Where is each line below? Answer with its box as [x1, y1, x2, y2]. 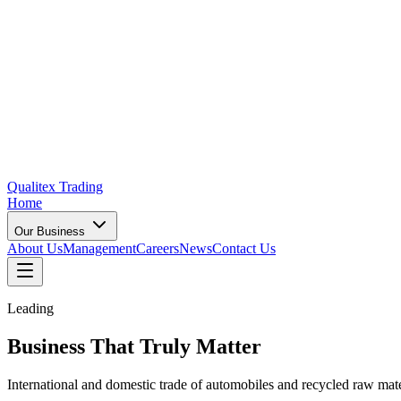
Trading [59, 179, 103, 194]
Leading [7, 301, 54, 316]
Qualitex [7, 179, 55, 194]
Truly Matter [140, 334, 261, 358]
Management [63, 241, 136, 256]
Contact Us [212, 241, 276, 256]
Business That [7, 334, 140, 358]
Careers [136, 241, 179, 256]
